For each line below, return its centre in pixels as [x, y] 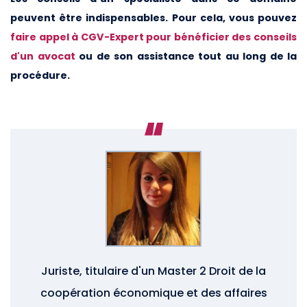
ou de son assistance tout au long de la [186, 56]
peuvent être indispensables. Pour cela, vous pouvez [153, 17]
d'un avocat [43, 56]
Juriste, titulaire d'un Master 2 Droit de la [153, 271]
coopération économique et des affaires [153, 293]
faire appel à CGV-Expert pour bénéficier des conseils [153, 37]
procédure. [41, 75]
